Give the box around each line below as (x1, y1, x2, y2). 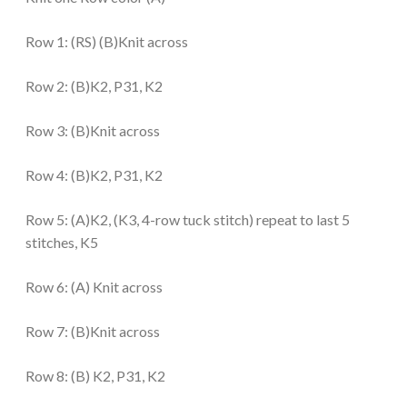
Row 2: (25, 76, 68, 94)
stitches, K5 (25, 233, 98, 251)
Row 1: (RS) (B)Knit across (25, 32, 188, 50)
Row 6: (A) (25, 277, 90, 295)
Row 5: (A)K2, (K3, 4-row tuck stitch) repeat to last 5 (25, 210, 350, 228)
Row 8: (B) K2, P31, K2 (25, 366, 165, 384)
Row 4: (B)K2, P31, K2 (25, 165, 163, 184)
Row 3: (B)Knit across (25, 121, 160, 139)
